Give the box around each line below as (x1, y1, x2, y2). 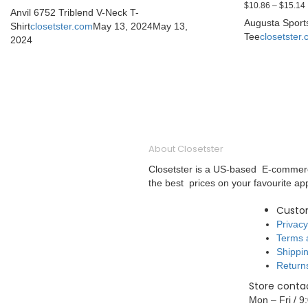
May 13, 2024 (93, 20, 153, 32)
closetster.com (30, 20, 93, 32)
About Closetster (148, 142, 223, 156)
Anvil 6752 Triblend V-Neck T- (10, 6, 139, 18)
